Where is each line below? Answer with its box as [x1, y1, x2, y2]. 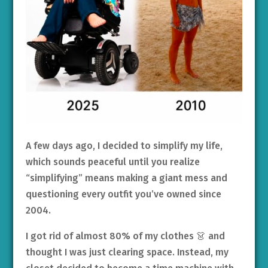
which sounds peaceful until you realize [25, 156, 200, 168]
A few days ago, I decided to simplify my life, [25, 140, 223, 152]
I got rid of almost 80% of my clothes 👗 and [25, 230, 225, 242]
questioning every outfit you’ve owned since [25, 188, 221, 200]
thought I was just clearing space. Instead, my [25, 246, 229, 258]
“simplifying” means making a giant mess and [25, 172, 227, 184]
